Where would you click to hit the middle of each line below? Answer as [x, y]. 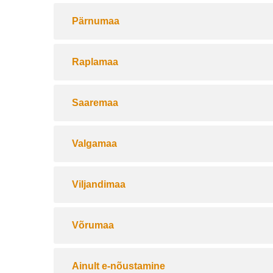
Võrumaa [93, 225]
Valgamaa [94, 144]
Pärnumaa [96, 21]
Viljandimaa [99, 184]
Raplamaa [95, 62]
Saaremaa [95, 103]
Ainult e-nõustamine [119, 266]
